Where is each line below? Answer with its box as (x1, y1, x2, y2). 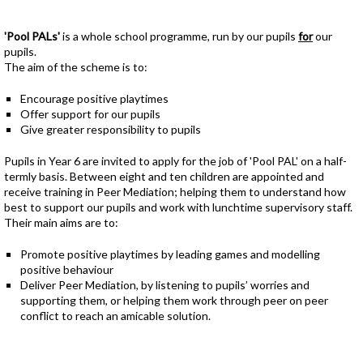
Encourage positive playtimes (20, 92, 169, 105)
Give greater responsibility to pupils (20, 122, 208, 136)
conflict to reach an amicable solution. (20, 309, 213, 322)
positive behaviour (20, 263, 113, 276)
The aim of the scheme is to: (4, 60, 147, 74)
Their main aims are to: (4, 216, 118, 229)
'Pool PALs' (4, 29, 60, 43)
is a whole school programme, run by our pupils (60, 29, 298, 43)
